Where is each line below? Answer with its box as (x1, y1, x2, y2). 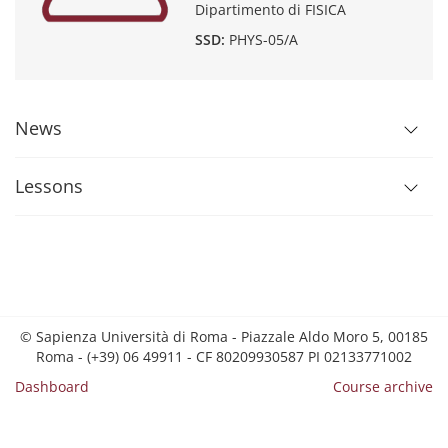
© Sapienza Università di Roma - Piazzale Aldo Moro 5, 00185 (20, 327, 428, 346)
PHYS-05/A (229, 30, 298, 49)
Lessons (15, 174, 83, 198)
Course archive (333, 377, 433, 396)
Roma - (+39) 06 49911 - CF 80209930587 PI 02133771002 (36, 347, 412, 366)
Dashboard (15, 377, 89, 396)
